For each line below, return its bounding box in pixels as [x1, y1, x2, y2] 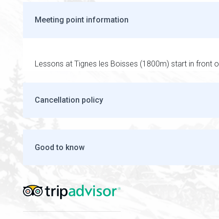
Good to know [35, 142, 85, 152]
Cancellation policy [35, 95, 103, 105]
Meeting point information [35, 15, 129, 24]
